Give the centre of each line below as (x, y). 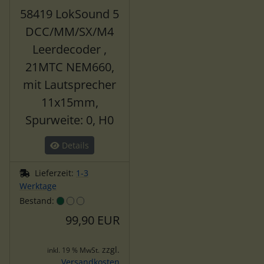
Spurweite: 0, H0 (70, 120)
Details (74, 146)
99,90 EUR (93, 220)
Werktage (38, 186)
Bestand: (38, 201)
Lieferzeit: (55, 173)
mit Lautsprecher (70, 85)
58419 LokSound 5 (70, 14)
